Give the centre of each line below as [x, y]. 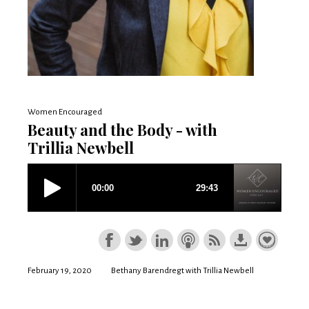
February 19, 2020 [60, 271]
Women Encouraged [65, 112]
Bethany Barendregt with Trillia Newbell [182, 271]
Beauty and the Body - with [122, 130]
